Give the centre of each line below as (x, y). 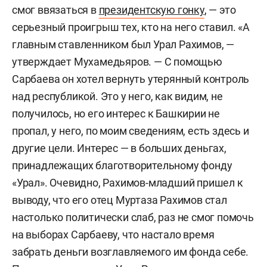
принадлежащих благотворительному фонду (122, 165)
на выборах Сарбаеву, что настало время (113, 235)
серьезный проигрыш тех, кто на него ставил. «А (131, 27)
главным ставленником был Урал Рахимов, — (123, 44)
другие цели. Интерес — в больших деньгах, (119, 148)
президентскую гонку (151, 10)
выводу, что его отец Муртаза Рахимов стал (119, 200)
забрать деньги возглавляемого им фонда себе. (131, 252)
